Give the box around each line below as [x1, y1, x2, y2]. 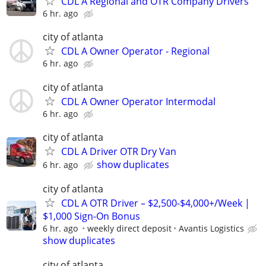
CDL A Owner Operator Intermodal [61, 94, 216, 108]
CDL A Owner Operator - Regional [61, 45, 210, 58]
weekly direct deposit [87, 222, 172, 234]
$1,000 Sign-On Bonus [43, 209, 140, 223]
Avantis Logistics [179, 222, 244, 234]
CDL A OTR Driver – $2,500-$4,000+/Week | [61, 196, 250, 210]
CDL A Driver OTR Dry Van [61, 144, 176, 158]
